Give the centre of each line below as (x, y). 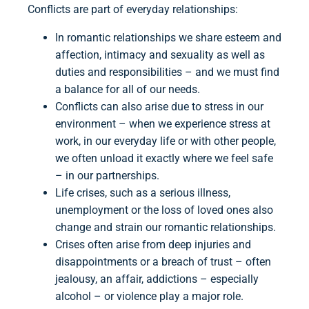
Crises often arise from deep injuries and (153, 245)
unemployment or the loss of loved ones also (164, 210)
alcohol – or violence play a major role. (149, 297)
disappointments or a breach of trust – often (163, 262)
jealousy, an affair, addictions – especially (157, 279)
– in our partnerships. (107, 176)
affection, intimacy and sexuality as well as (160, 55)
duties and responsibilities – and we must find (167, 72)
